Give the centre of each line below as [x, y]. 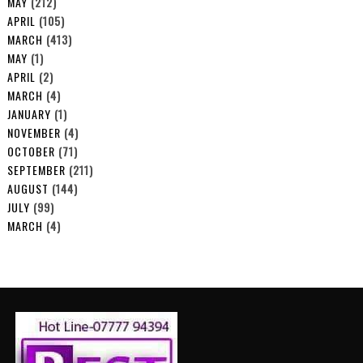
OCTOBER [31, 151]
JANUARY [29, 113]
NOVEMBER [34, 132]
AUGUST [28, 188]
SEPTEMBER [36, 169]
